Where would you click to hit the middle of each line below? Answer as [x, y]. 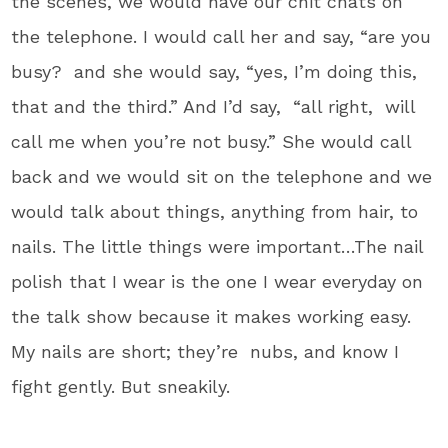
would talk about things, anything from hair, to [215, 211]
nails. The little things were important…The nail [217, 246]
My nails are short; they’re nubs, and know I [205, 351]
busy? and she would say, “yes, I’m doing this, [214, 71]
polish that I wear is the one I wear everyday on [217, 281]
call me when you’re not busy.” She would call [211, 141]
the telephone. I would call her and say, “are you [221, 36]
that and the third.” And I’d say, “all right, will [213, 106]
